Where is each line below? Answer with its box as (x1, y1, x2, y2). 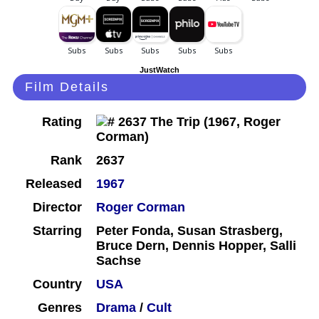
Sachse (96, 253, 141, 268)
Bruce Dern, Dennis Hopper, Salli (96, 239, 296, 253)
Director (33, 200, 82, 215)
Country (33, 277, 82, 292)
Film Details (25, 80, 109, 95)
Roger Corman (96, 200, 185, 215)
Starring (33, 224, 82, 239)
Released (26, 177, 82, 192)
